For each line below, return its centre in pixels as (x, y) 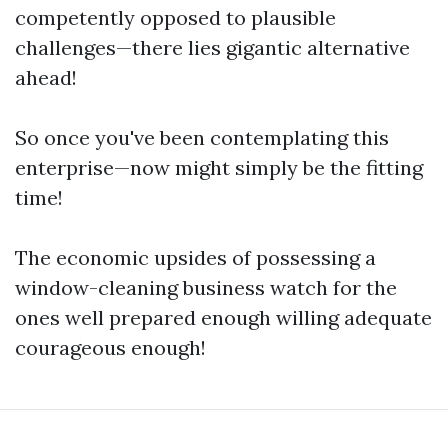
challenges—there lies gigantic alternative (212, 47)
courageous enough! (110, 347)
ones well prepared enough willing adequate (223, 317)
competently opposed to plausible (175, 17)
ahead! (46, 77)
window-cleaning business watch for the (206, 287)
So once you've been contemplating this (202, 137)
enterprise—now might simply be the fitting (219, 167)
